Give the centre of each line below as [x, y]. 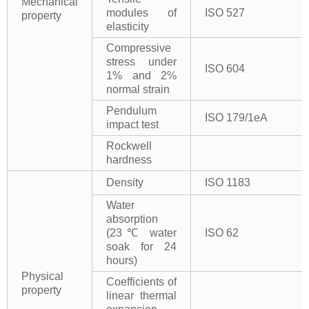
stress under [141, 61]
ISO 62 [222, 232]
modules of [141, 12]
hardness [129, 159]
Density [125, 182]
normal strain [138, 89]
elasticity [128, 26]
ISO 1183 [228, 182]
